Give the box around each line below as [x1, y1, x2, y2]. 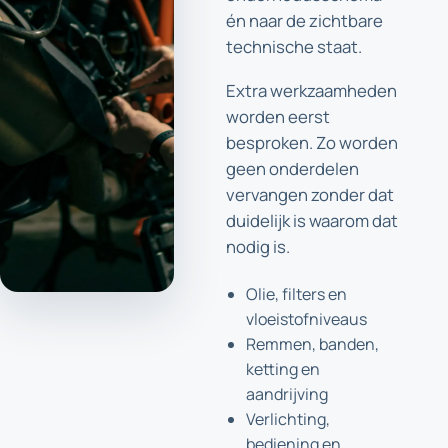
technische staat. [226, 35, 362, 58]
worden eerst [226, 105, 330, 128]
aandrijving [246, 383, 328, 405]
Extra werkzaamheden [226, 79, 397, 102]
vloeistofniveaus [246, 308, 367, 330]
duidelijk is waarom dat [226, 209, 398, 232]
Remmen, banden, [246, 333, 379, 355]
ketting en [246, 358, 320, 380]
